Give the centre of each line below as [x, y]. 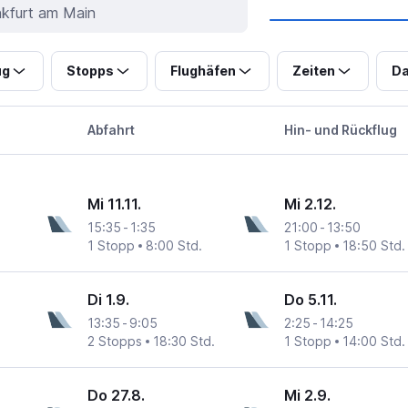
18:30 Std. [184, 342]
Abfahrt [111, 130]
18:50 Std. [373, 246]
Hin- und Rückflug [341, 130]
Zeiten [313, 71]
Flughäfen [203, 71]
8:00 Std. [174, 246]
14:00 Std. [373, 342]
